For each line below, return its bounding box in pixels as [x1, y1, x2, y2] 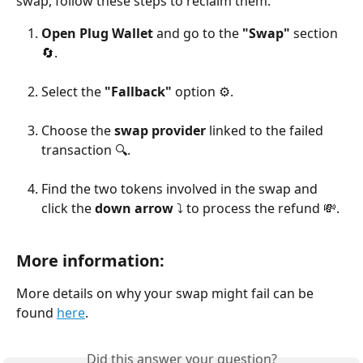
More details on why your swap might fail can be [16, 284, 317, 302]
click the [41, 199, 95, 217]
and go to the [153, 24, 242, 42]
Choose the [41, 122, 114, 139]
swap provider [114, 122, 206, 139]
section [290, 24, 341, 42]
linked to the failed [206, 122, 327, 139]
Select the [41, 83, 105, 100]
